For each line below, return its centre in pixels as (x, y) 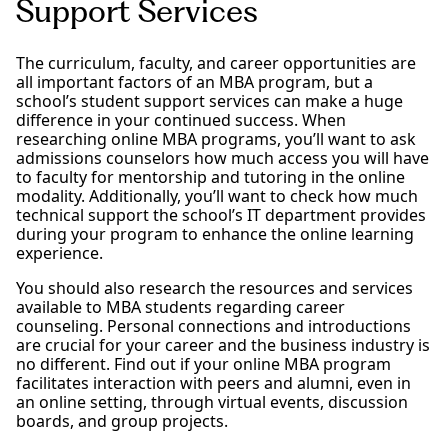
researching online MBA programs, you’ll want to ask (216, 138)
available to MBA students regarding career (180, 306)
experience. (59, 252)
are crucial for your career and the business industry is (223, 344)
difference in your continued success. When (181, 119)
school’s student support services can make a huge (209, 100)
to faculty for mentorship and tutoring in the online (210, 176)
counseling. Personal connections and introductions (213, 325)
